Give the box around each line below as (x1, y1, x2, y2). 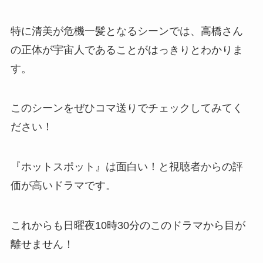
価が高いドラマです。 (10, 180, 116, 192)
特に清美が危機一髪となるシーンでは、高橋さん (10, 25, 243, 37)
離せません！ (10, 238, 74, 251)
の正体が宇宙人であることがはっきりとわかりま (10, 43, 243, 56)
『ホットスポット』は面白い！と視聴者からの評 (10, 161, 243, 173)
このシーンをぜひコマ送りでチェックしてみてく (10, 102, 243, 114)
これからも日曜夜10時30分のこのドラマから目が (10, 220, 245, 232)
